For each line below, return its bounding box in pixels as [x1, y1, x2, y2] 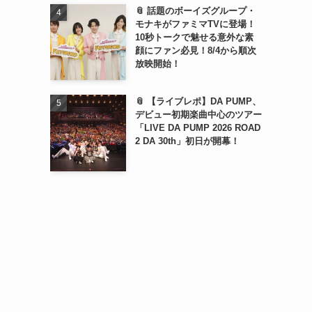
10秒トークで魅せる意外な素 [134, 31, 253, 42]
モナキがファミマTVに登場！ [134, 18, 256, 29]
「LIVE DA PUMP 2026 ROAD [134, 123, 260, 134]
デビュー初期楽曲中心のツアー [134, 109, 262, 120]
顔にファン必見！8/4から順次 [134, 45, 256, 56]
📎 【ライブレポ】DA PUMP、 [134, 96, 261, 107]
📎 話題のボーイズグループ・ [134, 5, 256, 16]
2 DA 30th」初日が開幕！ [134, 136, 240, 147]
